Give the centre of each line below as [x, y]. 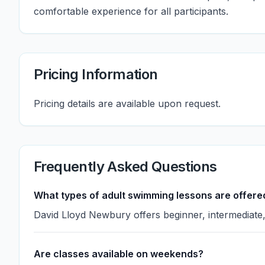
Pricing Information [96, 74]
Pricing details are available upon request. [127, 104]
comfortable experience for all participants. [131, 11]
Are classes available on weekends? [119, 254]
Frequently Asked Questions [125, 167]
